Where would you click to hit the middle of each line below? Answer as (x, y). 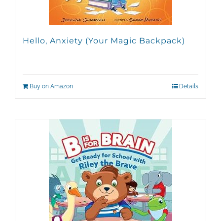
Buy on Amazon (51, 86)
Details (189, 86)
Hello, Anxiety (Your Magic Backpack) (104, 41)
